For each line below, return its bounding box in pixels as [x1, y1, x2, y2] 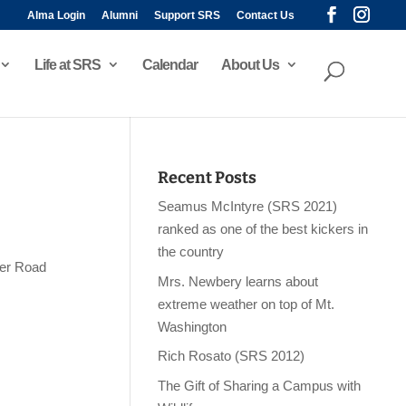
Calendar [141, 57, 198, 72]
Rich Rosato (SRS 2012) [157, 348, 304, 363]
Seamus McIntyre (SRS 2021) [157, 198, 337, 214]
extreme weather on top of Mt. [157, 295, 334, 312]
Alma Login [26, 9, 85, 22]
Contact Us [236, 9, 295, 22]
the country [157, 244, 224, 259]
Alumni [101, 9, 138, 22]
